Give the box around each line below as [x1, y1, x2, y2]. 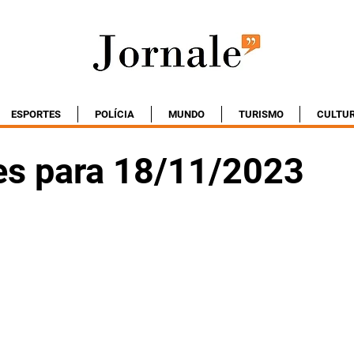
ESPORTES [11, 108, 61, 120]
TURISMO [238, 108, 284, 120]
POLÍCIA [95, 108, 134, 120]
